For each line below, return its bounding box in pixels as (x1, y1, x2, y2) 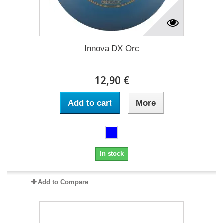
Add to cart (67, 98, 112, 108)
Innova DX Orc (84, 43, 139, 53)
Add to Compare (37, 178, 88, 186)
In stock (99, 149, 124, 157)
